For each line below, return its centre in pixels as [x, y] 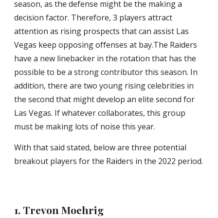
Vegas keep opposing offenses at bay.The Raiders [106, 45]
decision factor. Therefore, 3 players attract [93, 18]
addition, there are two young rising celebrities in [104, 86]
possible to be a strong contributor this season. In [106, 72]
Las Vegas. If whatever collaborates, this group [100, 113]
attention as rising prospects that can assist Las [102, 31]
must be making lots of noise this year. [85, 127]
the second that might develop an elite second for [105, 99]
